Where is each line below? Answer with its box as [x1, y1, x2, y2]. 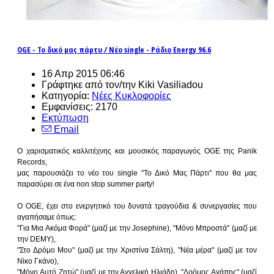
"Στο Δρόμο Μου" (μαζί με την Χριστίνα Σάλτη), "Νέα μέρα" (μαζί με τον [17, 245, 257, 254]
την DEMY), [17, 234, 56, 243]
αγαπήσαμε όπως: [17, 212, 76, 221]
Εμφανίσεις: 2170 [42, 101, 117, 112]
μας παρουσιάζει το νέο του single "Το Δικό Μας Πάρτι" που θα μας [17, 168, 257, 177]
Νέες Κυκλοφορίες [92, 90, 171, 101]
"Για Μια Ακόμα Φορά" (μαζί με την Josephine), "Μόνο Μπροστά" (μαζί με [17, 223, 257, 232]
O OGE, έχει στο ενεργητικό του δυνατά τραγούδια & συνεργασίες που [17, 201, 257, 210]
